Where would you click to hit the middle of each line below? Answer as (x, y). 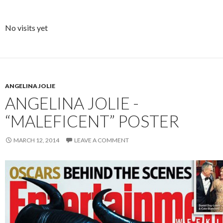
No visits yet (26, 28)
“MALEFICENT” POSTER (92, 121)
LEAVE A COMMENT (102, 140)
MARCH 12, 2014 (36, 140)
